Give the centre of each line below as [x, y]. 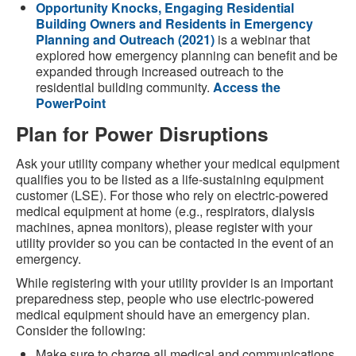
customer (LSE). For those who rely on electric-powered [172, 195]
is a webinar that [262, 40]
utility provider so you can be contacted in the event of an [175, 243]
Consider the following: [81, 331]
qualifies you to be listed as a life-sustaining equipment [170, 180]
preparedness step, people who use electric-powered [165, 299]
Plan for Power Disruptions [142, 134]
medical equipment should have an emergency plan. [163, 315]
